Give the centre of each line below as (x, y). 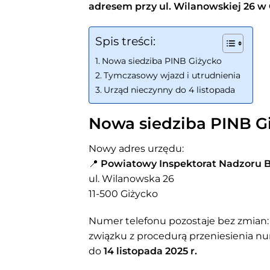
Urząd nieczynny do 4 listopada (169, 89)
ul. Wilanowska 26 (131, 178)
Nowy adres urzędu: (136, 148)
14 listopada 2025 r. (150, 251)
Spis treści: (125, 41)
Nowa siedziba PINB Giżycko (162, 61)
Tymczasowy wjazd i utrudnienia (172, 75)
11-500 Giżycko (123, 193)
